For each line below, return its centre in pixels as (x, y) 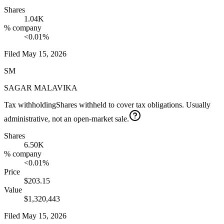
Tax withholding (30, 105)
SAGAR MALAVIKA (41, 88)
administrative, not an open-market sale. (66, 119)
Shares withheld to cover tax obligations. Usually (133, 105)
